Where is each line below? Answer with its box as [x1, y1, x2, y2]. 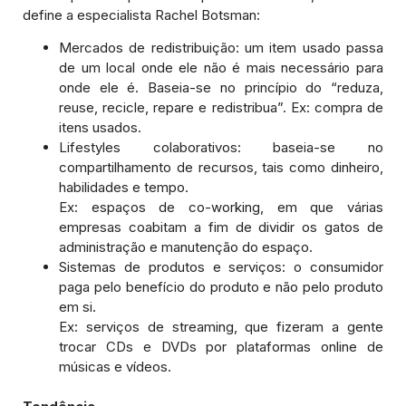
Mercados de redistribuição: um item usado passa [59, 39, 383, 57]
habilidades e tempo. [59, 179, 188, 197]
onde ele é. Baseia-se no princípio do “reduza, [59, 79, 383, 97]
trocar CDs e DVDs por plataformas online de [59, 338, 383, 356]
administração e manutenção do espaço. [59, 238, 313, 256]
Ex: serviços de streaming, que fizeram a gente [59, 318, 383, 336]
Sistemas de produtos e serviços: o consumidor [59, 258, 383, 276]
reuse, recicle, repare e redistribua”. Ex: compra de [59, 99, 383, 117]
